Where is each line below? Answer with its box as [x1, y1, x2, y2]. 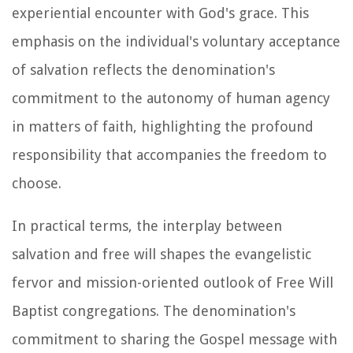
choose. [12, 174, 61, 191]
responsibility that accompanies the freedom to [12, 146, 327, 163]
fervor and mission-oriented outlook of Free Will [12, 273, 333, 291]
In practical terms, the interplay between [12, 217, 282, 234]
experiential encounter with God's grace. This [12, 4, 309, 21]
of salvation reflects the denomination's [12, 61, 275, 78]
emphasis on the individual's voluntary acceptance [12, 32, 340, 50]
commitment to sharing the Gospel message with [12, 330, 337, 347]
